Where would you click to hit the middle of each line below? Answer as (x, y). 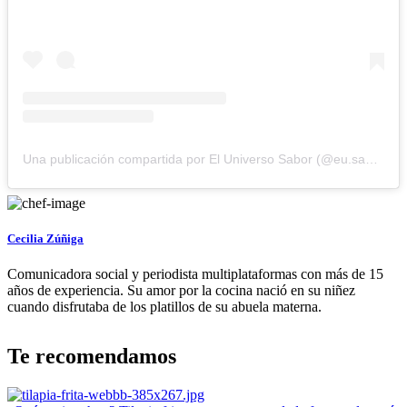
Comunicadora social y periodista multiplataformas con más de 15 (195, 274)
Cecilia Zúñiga (45, 239)
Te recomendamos (92, 357)
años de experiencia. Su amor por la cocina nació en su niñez (181, 291)
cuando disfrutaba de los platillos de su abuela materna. (164, 307)
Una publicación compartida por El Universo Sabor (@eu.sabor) (372, 159)
